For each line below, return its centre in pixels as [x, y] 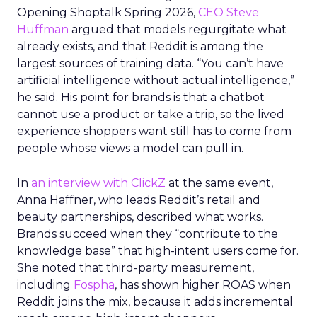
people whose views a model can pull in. [130, 148]
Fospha [94, 285]
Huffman [43, 29]
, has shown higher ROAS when [203, 285]
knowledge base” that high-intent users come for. [158, 251]
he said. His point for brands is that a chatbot [141, 97]
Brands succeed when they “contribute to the [148, 234]
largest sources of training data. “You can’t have [150, 63]
